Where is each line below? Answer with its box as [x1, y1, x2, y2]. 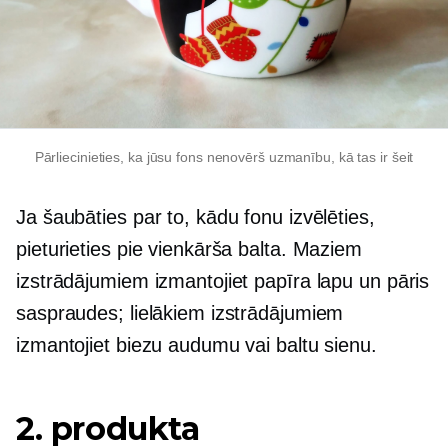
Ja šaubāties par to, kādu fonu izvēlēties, [16, 206, 375, 228]
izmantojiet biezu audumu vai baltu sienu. [16, 334, 377, 356]
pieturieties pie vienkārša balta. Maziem [16, 238, 362, 260]
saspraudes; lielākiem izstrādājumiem [16, 302, 344, 324]
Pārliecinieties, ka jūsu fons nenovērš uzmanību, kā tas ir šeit [34, 149, 414, 165]
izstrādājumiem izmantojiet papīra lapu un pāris [16, 270, 430, 292]
